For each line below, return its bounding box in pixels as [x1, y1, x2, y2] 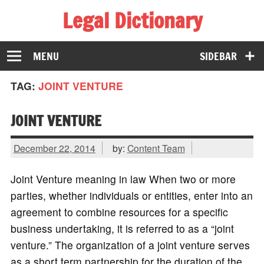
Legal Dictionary [62, 5, 202, 35]
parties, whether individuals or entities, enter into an [10, 188, 253, 203]
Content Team [127, 141, 185, 154]
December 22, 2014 [13, 141, 95, 154]
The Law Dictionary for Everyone [10, 32, 164, 48]
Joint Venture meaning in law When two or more [10, 171, 236, 187]
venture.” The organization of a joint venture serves [10, 237, 250, 253]
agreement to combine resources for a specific [10, 204, 228, 220]
